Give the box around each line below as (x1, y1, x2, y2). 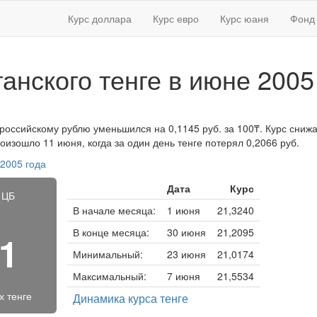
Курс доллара (68, 11, 132, 25)
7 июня (166, 269, 200, 283)
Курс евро (153, 11, 199, 25)
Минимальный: (72, 247, 143, 261)
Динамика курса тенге (72, 290, 188, 306)
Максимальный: (72, 269, 146, 283)
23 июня (166, 247, 206, 261)
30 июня (166, 225, 206, 239)
